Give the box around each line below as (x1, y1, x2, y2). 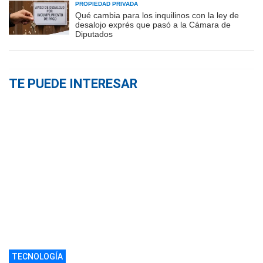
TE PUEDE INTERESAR (9, 76, 137, 92)
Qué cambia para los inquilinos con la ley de (75, 11, 239, 21)
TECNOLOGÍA (12, 252, 63, 262)
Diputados (75, 29, 113, 39)
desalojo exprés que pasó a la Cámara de (75, 20, 231, 30)
